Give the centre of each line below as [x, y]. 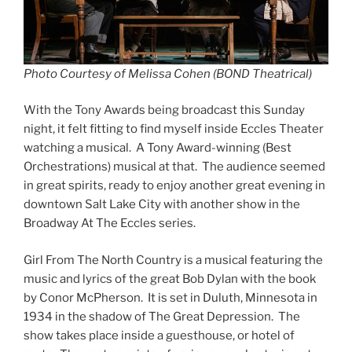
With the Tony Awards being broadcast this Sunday [164, 110]
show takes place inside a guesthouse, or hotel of [159, 335]
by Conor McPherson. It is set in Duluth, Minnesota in [170, 297]
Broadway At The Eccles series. [112, 224]
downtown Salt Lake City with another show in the [162, 205]
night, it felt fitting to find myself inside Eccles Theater [174, 129]
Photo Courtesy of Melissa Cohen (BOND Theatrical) [168, 73]
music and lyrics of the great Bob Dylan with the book [170, 279]
